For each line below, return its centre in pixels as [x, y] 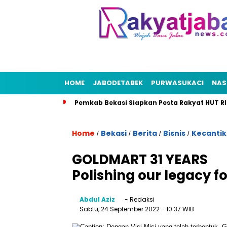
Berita [145, 133]
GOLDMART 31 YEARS [140, 160]
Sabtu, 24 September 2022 [120, 209]
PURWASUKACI [177, 83]
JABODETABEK [118, 83]
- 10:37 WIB [178, 209]
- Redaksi [139, 199]
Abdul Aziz [97, 199]
